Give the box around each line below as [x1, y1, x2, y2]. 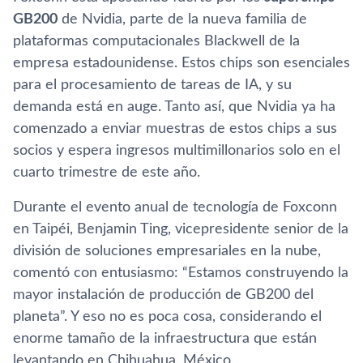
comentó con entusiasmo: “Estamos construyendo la [13, 265, 348, 280]
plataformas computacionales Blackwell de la [13, 33, 300, 49]
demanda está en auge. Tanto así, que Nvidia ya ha [13, 99, 335, 114]
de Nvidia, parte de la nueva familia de [58, 11, 307, 27]
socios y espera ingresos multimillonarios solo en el [13, 143, 340, 158]
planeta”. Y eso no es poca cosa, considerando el [13, 309, 322, 324]
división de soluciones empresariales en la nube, [13, 243, 321, 258]
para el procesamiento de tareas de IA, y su [13, 77, 292, 92]
